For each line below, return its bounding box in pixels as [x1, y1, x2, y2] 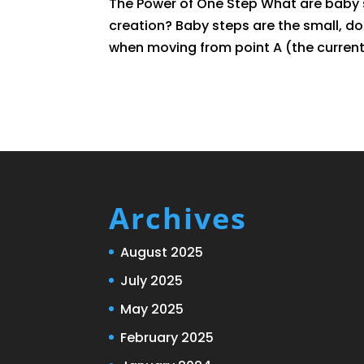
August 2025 [120, 242, 204, 262]
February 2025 [120, 327, 214, 347]
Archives [109, 197, 248, 238]
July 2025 [120, 271, 184, 290]
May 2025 [120, 299, 184, 318]
